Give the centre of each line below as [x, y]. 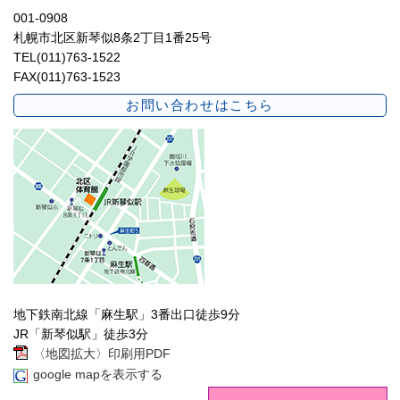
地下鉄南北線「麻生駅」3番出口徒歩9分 [127, 314]
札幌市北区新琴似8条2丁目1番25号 [112, 38]
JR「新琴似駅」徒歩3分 [81, 333]
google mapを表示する [98, 374]
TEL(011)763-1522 [67, 58]
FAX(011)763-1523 [67, 77]
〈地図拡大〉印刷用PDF [102, 353]
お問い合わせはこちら [200, 104]
